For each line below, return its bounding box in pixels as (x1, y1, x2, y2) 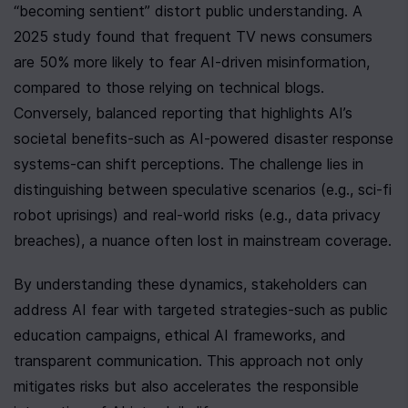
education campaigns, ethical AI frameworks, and (14, 326, 346, 345)
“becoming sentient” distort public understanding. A (14, 2, 362, 21)
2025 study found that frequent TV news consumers (14, 27, 372, 46)
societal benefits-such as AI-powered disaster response (14, 129, 393, 148)
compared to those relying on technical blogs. (14, 78, 324, 97)
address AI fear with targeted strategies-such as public (14, 301, 388, 320)
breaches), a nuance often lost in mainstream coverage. (14, 231, 392, 250)
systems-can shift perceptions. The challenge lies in (14, 155, 363, 174)
